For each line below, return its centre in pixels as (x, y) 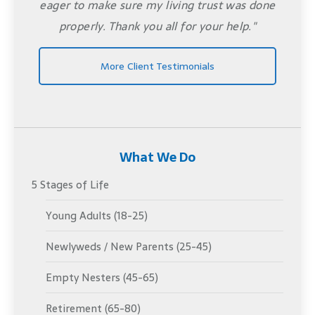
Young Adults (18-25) (97, 216)
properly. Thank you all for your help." (157, 26)
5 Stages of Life (70, 185)
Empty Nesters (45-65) (102, 278)
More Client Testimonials (157, 66)
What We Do (157, 157)
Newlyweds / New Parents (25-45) (129, 247)
